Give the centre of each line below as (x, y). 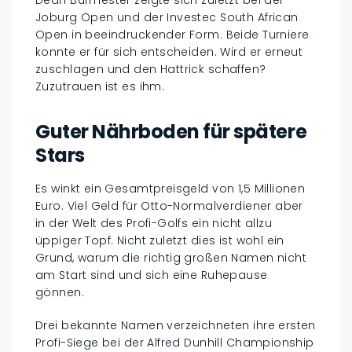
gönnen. (60, 292)
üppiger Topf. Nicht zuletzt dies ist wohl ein (160, 240)
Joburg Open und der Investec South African (167, 17)
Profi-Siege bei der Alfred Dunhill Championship (175, 342)
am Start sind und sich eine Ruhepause (152, 275)
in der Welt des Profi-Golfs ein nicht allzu (154, 223)
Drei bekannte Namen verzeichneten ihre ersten (176, 325)
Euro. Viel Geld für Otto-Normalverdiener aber (169, 205)
